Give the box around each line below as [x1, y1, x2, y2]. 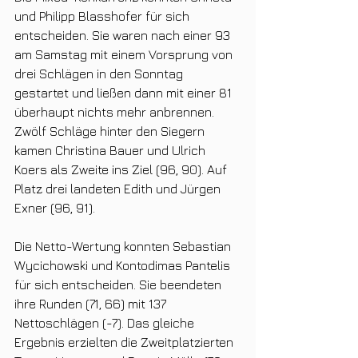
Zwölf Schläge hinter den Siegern [14, 123, 208, 138]
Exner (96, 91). [14, 200, 95, 215]
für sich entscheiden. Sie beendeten [14, 276, 225, 292]
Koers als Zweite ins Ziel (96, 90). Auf [14, 161, 230, 177]
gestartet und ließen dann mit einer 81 [14, 85, 235, 100]
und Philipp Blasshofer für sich [14, 8, 193, 23]
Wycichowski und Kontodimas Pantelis [14, 257, 233, 272]
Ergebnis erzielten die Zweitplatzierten [14, 334, 237, 349]
